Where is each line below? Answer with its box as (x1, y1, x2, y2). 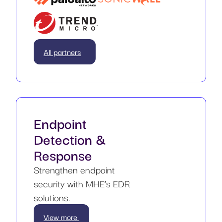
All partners (44, 45, 81, 57)
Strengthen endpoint (34, 162, 115, 177)
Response (34, 143, 92, 165)
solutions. (34, 189, 70, 205)
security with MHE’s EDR (34, 175, 130, 191)
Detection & (34, 127, 106, 149)
